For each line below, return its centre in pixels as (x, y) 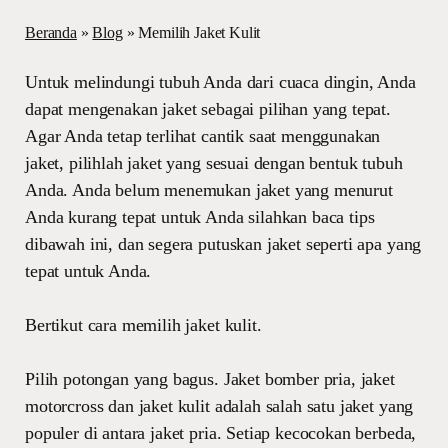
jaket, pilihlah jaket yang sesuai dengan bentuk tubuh (214, 163)
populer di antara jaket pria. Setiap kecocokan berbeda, (221, 433)
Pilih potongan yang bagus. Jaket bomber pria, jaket (210, 379)
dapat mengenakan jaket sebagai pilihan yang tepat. (208, 109)
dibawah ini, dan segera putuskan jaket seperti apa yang (223, 244)
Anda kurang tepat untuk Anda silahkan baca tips (200, 217)
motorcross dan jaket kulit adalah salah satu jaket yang (219, 406)
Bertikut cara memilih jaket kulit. (143, 325)
